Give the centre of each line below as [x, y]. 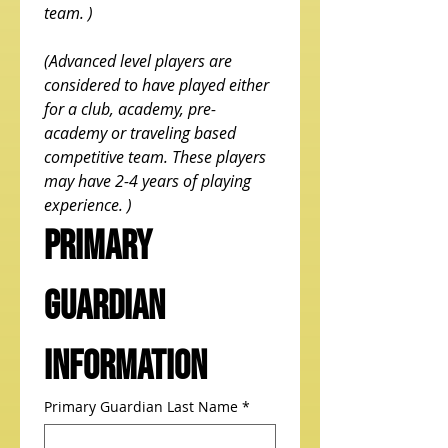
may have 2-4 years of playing [147, 181]
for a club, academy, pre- [130, 109]
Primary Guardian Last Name [141, 406]
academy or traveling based [140, 133]
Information [125, 367]
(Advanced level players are [138, 61]
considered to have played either [156, 85]
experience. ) [88, 205]
